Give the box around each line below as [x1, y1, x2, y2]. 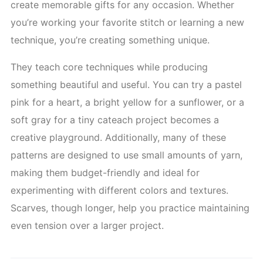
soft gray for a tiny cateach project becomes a [11, 113, 219, 126]
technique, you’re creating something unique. [11, 33, 210, 46]
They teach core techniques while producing [11, 60, 208, 73]
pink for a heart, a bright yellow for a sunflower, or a [11, 96, 244, 108]
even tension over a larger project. [11, 219, 164, 231]
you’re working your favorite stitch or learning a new [11, 16, 244, 28]
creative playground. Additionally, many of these [11, 131, 226, 143]
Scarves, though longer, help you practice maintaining [11, 201, 249, 214]
